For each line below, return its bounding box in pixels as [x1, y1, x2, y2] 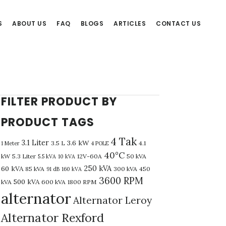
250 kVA [84, 163, 111, 174]
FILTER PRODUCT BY [1, 94, 117, 110]
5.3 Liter [12, 152, 36, 160]
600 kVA [41, 178, 66, 186]
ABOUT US [12, 19, 46, 28]
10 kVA [58, 153, 75, 160]
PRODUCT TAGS [1, 115, 94, 131]
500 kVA [14, 177, 39, 187]
